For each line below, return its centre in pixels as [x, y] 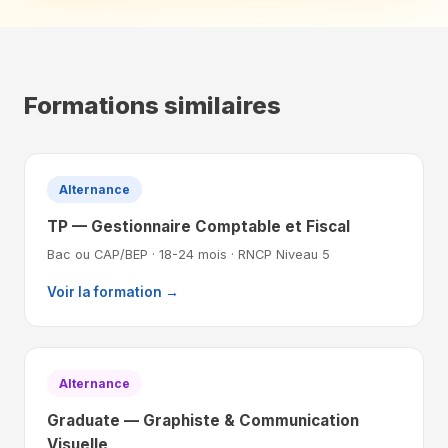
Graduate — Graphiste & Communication [203, 420]
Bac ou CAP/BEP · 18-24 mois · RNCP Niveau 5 [188, 254]
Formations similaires [152, 105]
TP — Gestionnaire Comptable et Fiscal [198, 226]
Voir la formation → [113, 291]
